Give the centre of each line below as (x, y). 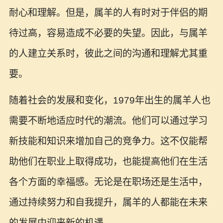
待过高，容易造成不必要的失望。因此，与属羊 (108, 33)
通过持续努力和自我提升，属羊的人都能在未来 (108, 203)
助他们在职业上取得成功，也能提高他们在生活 (108, 162)
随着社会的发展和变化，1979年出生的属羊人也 (110, 101)
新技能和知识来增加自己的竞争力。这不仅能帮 (108, 141)
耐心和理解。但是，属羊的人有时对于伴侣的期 (108, 13)
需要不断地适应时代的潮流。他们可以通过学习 (108, 121)
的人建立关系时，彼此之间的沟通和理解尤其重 (108, 54)
